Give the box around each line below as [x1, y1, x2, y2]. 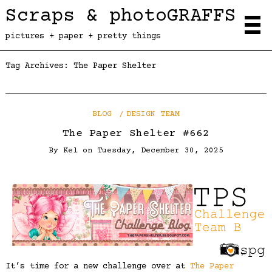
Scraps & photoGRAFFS [5, 5, 236, 27]
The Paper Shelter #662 [63, 127, 209, 140]
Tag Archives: [5, 61, 73, 71]
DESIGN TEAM [126, 110, 180, 119]
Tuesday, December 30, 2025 [97, 146, 223, 155]
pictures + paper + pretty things [5, 31, 161, 41]
